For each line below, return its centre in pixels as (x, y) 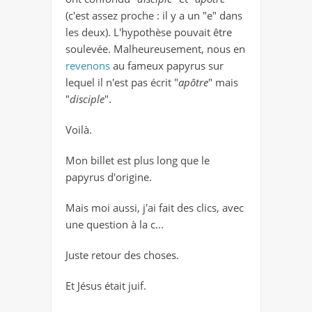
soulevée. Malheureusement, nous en (155, 49)
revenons (89, 66)
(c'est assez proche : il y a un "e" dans (154, 16)
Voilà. (79, 130)
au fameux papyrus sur (168, 66)
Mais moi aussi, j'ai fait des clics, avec (155, 208)
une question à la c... (115, 225)
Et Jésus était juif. (106, 286)
